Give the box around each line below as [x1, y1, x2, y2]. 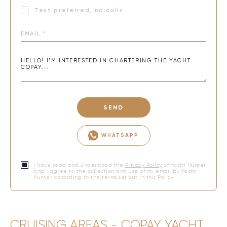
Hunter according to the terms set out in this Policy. [33, 174, 174, 180]
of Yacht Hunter [162, 162, 206, 168]
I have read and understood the [33, 162, 125, 168]
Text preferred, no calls [34, 7, 124, 14]
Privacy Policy [125, 162, 162, 168]
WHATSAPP [101, 132, 139, 139]
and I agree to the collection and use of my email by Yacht [33, 168, 196, 174]
